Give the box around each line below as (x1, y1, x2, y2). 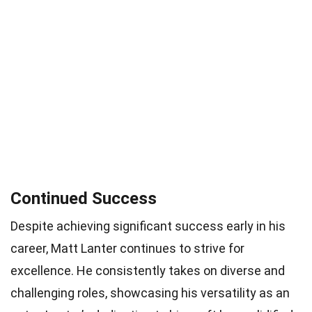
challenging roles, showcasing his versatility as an (10, 285, 290, 300)
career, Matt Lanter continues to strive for (10, 240, 244, 256)
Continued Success (10, 188, 157, 208)
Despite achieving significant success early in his (10, 218, 286, 233)
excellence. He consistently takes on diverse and (10, 263, 285, 278)
